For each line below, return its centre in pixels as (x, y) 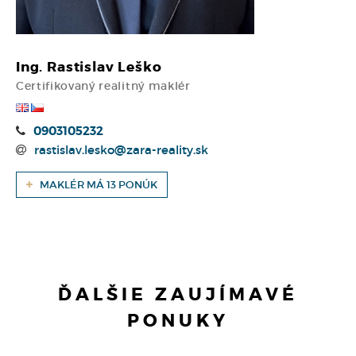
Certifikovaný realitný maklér (103, 86)
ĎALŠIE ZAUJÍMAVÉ (178, 294)
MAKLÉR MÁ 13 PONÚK (97, 184)
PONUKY (178, 321)
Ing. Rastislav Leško (89, 67)
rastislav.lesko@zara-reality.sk (121, 149)
